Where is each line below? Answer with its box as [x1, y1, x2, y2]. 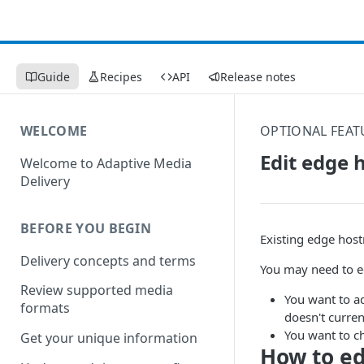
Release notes [220, 68, 296, 84]
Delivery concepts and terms [20, 251, 196, 270]
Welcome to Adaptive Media [20, 154, 192, 172]
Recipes [100, 68, 142, 84]
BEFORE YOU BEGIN [20, 219, 152, 237]
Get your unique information [20, 329, 197, 348]
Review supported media [20, 281, 173, 300]
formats [20, 299, 70, 318]
